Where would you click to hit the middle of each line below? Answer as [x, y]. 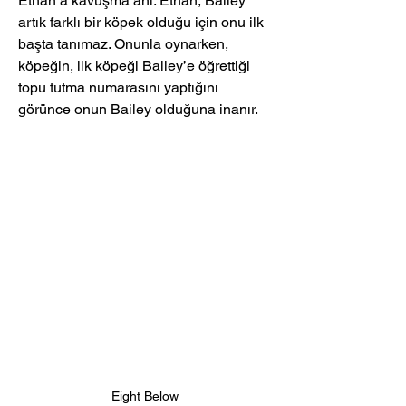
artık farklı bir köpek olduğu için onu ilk [143, 23]
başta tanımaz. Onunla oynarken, [125, 44]
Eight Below [145, 396]
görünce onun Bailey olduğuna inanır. [138, 110]
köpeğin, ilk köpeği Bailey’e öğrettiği [136, 66]
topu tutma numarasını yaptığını [120, 88]
